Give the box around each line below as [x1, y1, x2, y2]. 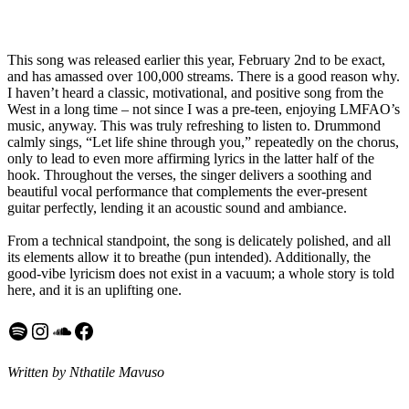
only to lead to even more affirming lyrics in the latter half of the [7, 150, 374, 166]
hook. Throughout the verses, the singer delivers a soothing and [7, 166, 372, 183]
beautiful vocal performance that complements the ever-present [7, 183, 367, 199]
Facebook [72, 318, 158, 342]
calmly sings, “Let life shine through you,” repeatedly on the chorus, [7, 133, 399, 150]
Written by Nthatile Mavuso [7, 363, 164, 380]
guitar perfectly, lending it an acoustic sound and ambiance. [7, 199, 347, 215]
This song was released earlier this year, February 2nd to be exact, [7, 51, 385, 68]
